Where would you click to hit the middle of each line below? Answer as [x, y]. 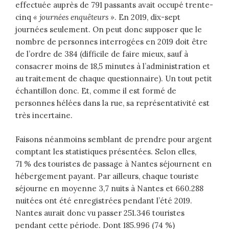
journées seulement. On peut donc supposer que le [109, 30]
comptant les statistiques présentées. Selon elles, [106, 151]
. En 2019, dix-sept [147, 17]
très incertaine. [44, 116]
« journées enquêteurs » [74, 17]
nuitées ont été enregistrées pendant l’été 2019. [104, 200]
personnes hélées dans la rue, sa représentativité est [112, 103]
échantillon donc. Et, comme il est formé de [96, 91]
